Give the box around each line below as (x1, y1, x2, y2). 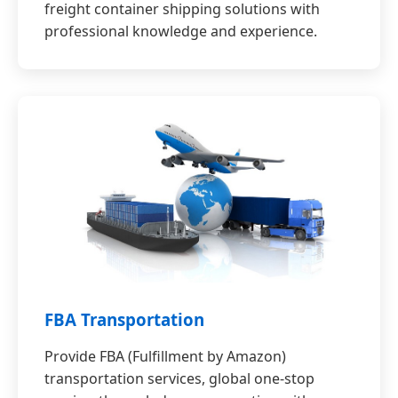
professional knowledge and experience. (44, 21, 317, 42)
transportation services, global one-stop (44, 369, 314, 389)
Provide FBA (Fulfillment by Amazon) (44, 346, 286, 367)
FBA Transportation (44, 308, 204, 331)
